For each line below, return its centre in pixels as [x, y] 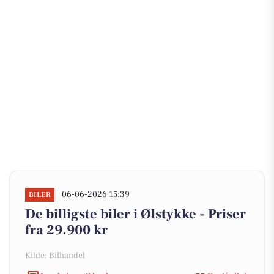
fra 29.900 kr [66, 230]
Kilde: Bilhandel [55, 256]
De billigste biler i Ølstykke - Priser [135, 214]
